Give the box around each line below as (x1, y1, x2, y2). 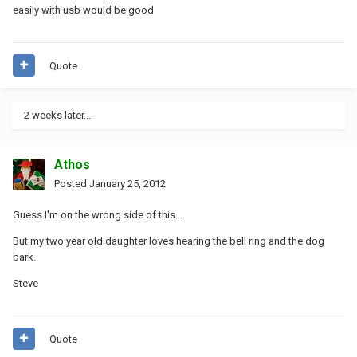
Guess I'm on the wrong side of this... (13, 208, 182, 221)
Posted (54, 177, 89, 190)
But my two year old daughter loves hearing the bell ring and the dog (13, 234, 324, 247)
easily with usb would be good (13, 3, 154, 16)
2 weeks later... (24, 108, 91, 121)
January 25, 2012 (89, 177, 166, 190)
